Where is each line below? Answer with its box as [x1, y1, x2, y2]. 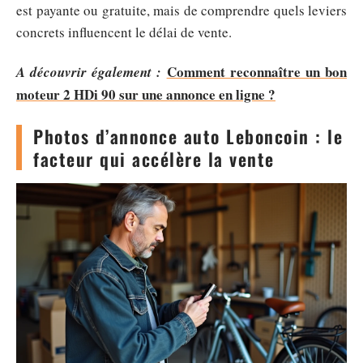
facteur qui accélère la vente [33, 146, 275, 172]
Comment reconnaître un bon [166, 62, 348, 82]
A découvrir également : [16, 62, 162, 82]
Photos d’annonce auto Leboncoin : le [33, 123, 343, 149]
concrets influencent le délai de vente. [16, 22, 232, 41]
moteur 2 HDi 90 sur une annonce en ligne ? [16, 84, 275, 105]
